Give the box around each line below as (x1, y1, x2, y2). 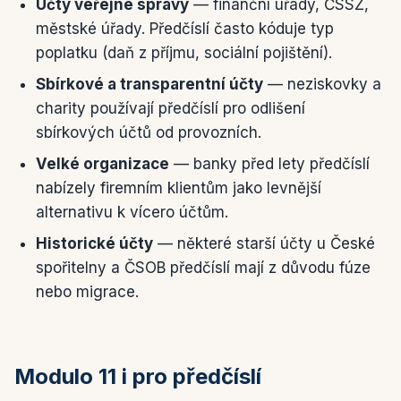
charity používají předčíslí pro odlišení (36, 99, 305, 117)
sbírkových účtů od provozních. (36, 124, 261, 141)
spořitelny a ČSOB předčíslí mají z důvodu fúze (36, 259, 371, 277)
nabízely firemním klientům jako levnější (36, 179, 321, 197)
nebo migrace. (36, 283, 139, 301)
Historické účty (36, 235, 153, 252)
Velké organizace (36, 155, 169, 173)
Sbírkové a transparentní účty (36, 75, 263, 93)
